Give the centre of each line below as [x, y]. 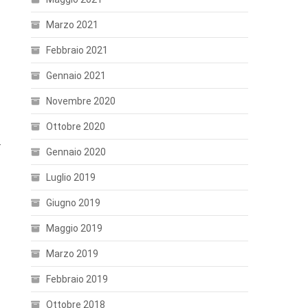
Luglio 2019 [71, 177]
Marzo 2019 [73, 254]
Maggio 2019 [75, 228]
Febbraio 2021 [77, 50]
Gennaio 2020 [76, 152]
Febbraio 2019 [77, 279]
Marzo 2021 [73, 25]
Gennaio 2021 [76, 76]
